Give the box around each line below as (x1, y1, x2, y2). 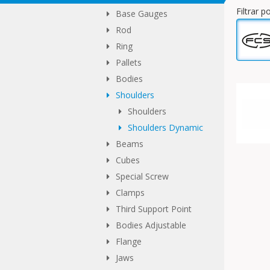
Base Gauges (116, 8, 168, 19)
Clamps (116, 187, 145, 198)
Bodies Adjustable (116, 219, 186, 231)
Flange (116, 236, 142, 247)
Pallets (116, 57, 142, 68)
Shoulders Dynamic (128, 122, 203, 133)
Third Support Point (116, 203, 192, 215)
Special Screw (116, 171, 169, 182)
